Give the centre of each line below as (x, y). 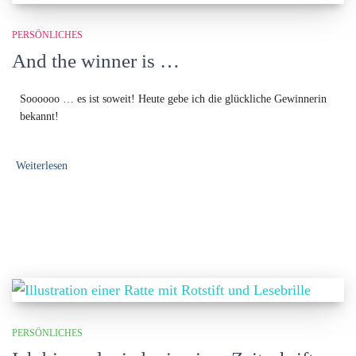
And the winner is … (96, 60)
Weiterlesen (42, 165)
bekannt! (39, 116)
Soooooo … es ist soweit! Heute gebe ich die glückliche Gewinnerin (173, 99)
